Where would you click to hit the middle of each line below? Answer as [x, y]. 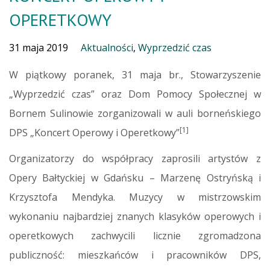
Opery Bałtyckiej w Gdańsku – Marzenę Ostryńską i [135, 177]
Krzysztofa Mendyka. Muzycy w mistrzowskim [135, 197]
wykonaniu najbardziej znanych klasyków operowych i [135, 216]
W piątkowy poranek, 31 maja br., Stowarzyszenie [135, 74]
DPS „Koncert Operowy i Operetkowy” [94, 132]
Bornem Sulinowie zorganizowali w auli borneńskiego [135, 113]
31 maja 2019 [39, 47]
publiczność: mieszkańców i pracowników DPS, [135, 255]
